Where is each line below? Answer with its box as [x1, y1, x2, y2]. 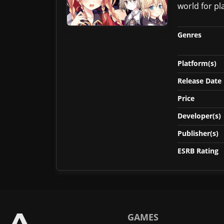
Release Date [177, 76, 221, 85]
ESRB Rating [177, 146, 218, 155]
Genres [177, 30, 201, 39]
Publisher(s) [177, 128, 218, 138]
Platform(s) [177, 58, 216, 68]
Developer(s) [177, 111, 221, 120]
